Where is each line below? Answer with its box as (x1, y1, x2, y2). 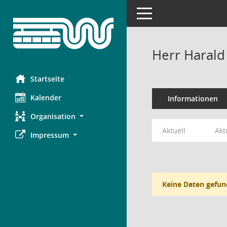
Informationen (167, 94, 218, 103)
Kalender (30, 93, 61, 102)
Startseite (30, 74, 64, 84)
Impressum (30, 130, 69, 140)
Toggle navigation (136, 8, 196, 17)
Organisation (30, 111, 75, 121)
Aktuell (162, 126, 185, 135)
